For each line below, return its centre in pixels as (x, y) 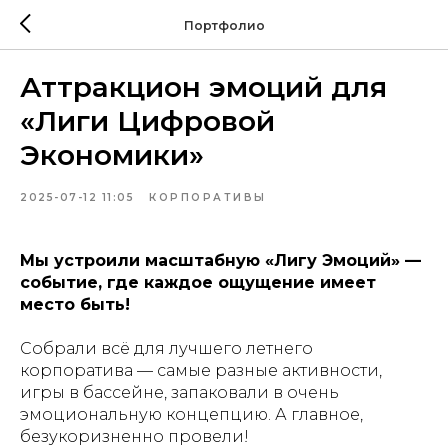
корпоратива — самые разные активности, (201, 370)
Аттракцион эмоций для (203, 87)
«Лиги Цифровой (147, 121)
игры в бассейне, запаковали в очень (179, 392)
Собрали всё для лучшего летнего (166, 348)
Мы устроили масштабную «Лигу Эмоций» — (220, 260)
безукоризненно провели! (134, 436)
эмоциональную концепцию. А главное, (191, 414)
